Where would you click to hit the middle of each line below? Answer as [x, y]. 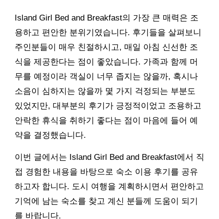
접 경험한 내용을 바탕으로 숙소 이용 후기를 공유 [106, 172]
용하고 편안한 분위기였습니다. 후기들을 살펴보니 [108, 32]
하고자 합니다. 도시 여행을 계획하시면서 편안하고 [109, 186]
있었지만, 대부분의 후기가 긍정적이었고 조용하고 [108, 106]
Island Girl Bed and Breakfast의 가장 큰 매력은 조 [107, 18]
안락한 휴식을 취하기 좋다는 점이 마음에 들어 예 [106, 120]
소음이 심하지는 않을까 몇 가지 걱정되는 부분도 [105, 91]
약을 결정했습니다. [50, 135]
